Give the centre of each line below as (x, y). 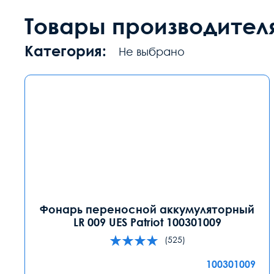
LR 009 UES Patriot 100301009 (147, 222)
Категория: (65, 50)
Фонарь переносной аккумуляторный (147, 209)
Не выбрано (152, 51)
